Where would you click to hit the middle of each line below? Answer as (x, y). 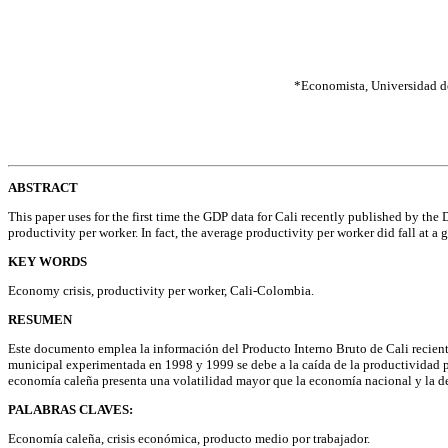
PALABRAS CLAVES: (70, 410)
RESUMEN (40, 320)
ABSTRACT (43, 188)
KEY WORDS (47, 262)
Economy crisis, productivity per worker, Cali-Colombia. (161, 291)
